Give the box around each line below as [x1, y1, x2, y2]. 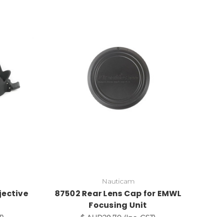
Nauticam [101, 177, 135, 186]
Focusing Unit [89, 200, 147, 211]
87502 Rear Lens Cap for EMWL [54, 188, 182, 200]
